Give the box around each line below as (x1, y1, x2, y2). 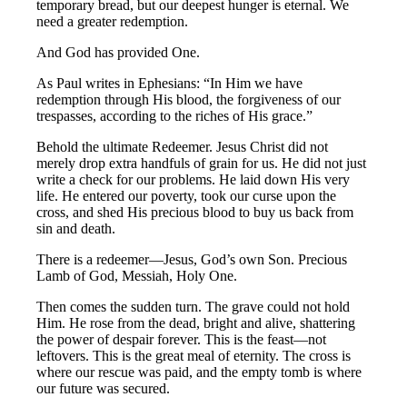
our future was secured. (36, 381, 171, 397)
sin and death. (36, 221, 116, 237)
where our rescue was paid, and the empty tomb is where (36, 364, 362, 381)
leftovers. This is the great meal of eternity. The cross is (36, 348, 352, 364)
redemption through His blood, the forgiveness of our (36, 92, 342, 108)
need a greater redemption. (36, 14, 189, 30)
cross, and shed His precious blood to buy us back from (36, 204, 354, 221)
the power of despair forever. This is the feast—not (36, 332, 327, 348)
